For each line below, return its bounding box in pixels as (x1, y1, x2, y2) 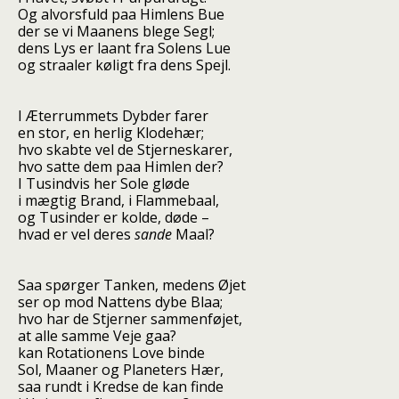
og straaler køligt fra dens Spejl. (18, 55, 231, 75)
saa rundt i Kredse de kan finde (18, 377, 224, 396)
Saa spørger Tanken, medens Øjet (18, 275, 246, 295)
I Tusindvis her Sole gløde (18, 174, 190, 193)
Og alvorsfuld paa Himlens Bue (18, 4, 224, 24)
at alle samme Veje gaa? (18, 326, 176, 346)
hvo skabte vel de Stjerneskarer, (18, 140, 232, 159)
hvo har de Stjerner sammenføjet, (18, 309, 242, 329)
